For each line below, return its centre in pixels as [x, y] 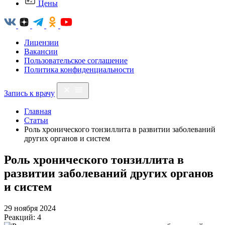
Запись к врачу [29, 93]
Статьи [36, 120]
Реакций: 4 [23, 217]
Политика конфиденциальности [79, 70]
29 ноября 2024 [30, 208]
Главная [38, 111]
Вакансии [41, 51]
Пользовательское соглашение [76, 61]
